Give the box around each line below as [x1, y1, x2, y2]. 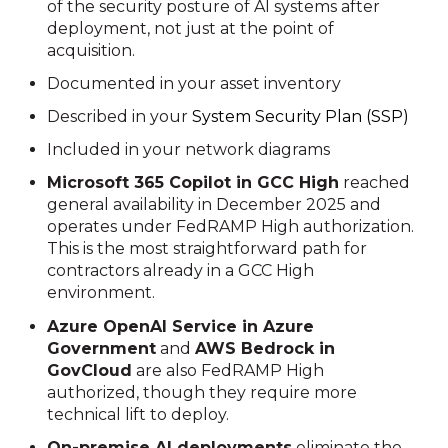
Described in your [47, 107, 193, 127]
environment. [47, 283, 156, 303]
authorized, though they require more [47, 382, 358, 402]
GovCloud [47, 360, 133, 380]
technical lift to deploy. [47, 404, 230, 424]
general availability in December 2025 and [47, 195, 382, 215]
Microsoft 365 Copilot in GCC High [47, 173, 340, 193]
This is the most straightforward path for [47, 239, 368, 259]
